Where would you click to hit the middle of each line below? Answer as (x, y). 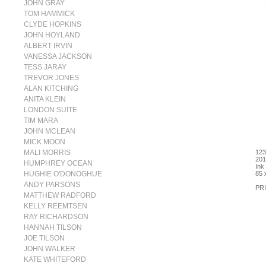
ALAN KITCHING (51, 88)
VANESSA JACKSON (58, 56)
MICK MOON (45, 142)
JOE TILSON (44, 238)
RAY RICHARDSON (56, 217)
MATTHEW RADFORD (60, 195)
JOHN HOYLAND (52, 35)
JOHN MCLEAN (50, 131)
